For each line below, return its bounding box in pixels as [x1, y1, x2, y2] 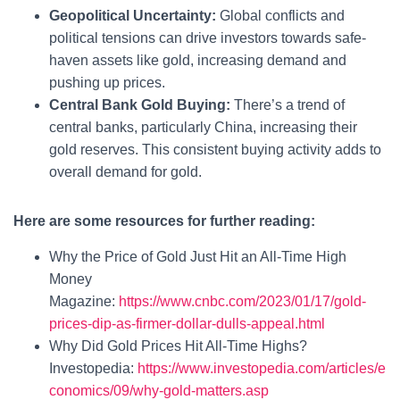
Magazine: [49, 294, 115, 309]
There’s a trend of [234, 97, 345, 112]
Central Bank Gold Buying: [49, 97, 230, 112]
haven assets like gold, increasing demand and [49, 53, 346, 68]
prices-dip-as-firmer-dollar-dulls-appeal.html [49, 316, 325, 331]
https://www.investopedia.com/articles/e [137, 361, 386, 376]
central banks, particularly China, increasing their [49, 120, 357, 135]
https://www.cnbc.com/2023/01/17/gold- [119, 294, 366, 309]
